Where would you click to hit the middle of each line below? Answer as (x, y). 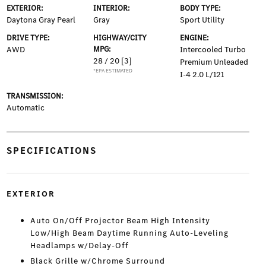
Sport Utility (202, 20)
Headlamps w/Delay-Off (79, 246)
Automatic (25, 108)
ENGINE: (195, 38)
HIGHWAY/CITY (120, 38)
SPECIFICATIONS (51, 151)
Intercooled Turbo (213, 50)
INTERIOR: (111, 8)
